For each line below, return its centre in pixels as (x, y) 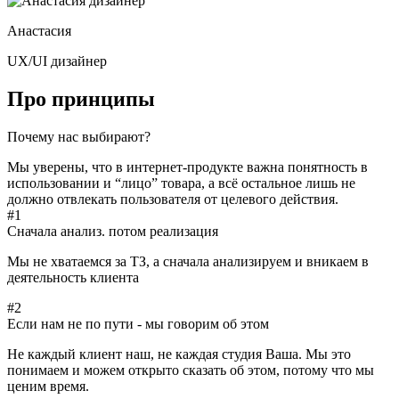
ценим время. (48, 386)
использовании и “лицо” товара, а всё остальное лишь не (181, 183)
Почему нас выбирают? (79, 136)
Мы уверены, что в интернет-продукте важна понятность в (187, 167)
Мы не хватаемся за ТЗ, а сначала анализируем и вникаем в (188, 261)
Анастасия (39, 30)
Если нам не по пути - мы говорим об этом (138, 323)
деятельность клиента (73, 277)
